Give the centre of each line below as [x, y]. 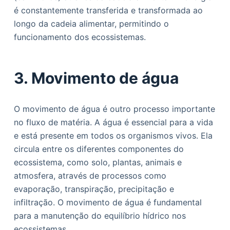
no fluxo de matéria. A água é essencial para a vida [113, 122]
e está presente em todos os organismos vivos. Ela [113, 136]
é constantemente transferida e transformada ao [108, 10]
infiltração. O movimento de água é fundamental [108, 202]
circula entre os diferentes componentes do [99, 149]
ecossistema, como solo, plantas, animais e [98, 162]
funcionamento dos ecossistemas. [80, 37]
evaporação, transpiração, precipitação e [94, 189]
